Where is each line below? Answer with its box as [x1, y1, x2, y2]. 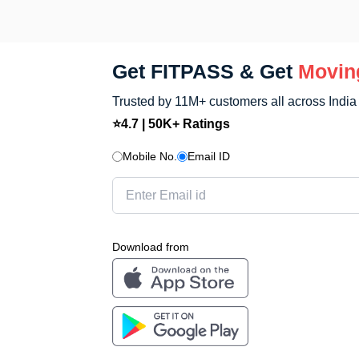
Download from [112, 240, 189, 253]
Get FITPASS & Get [112, 60, 292, 83]
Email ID [188, 150, 230, 163]
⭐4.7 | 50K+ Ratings [112, 117, 230, 131]
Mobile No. [123, 150, 177, 163]
